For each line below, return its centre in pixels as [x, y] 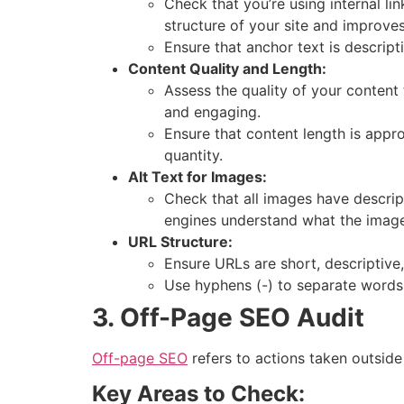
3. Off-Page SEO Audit [228, 317]
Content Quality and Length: [227, 68]
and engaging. [212, 111]
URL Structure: [180, 241]
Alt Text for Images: [197, 176]
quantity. [193, 155]
